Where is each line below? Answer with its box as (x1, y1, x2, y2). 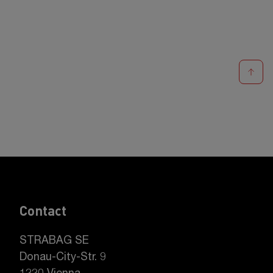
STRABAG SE (19, 236, 89, 247)
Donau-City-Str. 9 (19, 252, 106, 263)
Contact (19, 202, 66, 219)
